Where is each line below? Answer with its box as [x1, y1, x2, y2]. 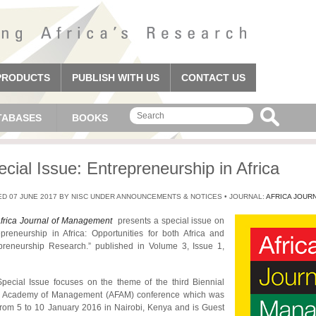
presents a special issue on [114, 216, 225, 226]
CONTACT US [181, 72, 245, 83]
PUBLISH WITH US [72, 72, 159, 83]
